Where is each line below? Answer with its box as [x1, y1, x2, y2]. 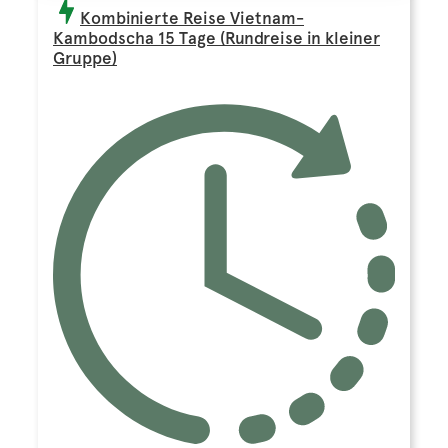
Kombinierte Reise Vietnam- [80, 8, 304, 29]
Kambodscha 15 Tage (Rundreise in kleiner [53, 28, 380, 49]
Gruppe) [53, 48, 117, 69]
